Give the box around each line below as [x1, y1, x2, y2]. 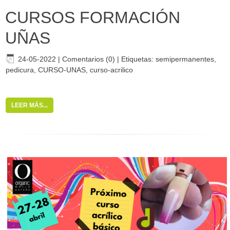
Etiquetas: [121, 54, 156, 63]
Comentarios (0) [62, 54, 115, 63]
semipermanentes [156, 54, 214, 63]
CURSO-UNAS [38, 65, 86, 74]
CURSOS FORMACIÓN [5, 8, 180, 27]
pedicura [6, 65, 34, 74]
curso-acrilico [90, 65, 133, 74]
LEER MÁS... [11, 101, 48, 109]
